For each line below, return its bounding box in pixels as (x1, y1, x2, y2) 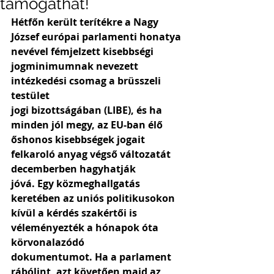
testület (11, 89, 52, 102)
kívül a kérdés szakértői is (11, 206, 139, 220)
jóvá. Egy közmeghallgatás (11, 177, 143, 190)
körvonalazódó (11, 235, 87, 249)
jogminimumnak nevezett (11, 59, 141, 73)
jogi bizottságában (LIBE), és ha (11, 103, 165, 117)
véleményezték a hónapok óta (11, 221, 161, 234)
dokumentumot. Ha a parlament (11, 250, 174, 264)
